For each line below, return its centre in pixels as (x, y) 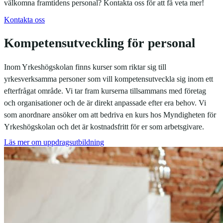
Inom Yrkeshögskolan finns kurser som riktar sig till (85, 67)
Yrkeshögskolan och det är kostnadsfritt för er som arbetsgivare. (104, 127)
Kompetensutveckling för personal (100, 43)
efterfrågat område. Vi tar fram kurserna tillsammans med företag (105, 91)
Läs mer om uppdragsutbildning (54, 142)
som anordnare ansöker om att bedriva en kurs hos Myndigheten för (110, 115)
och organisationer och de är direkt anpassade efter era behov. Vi (105, 103)
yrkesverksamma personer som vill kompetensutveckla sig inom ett (109, 79)
